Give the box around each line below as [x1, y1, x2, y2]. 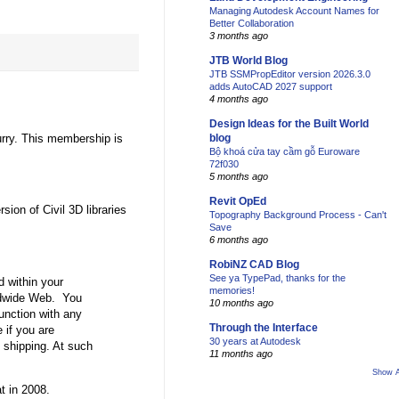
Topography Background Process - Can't [209, 209, 387, 221]
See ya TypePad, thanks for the [209, 273, 346, 284]
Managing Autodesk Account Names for [209, 5, 379, 17]
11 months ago [209, 348, 273, 360]
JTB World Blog [209, 54, 288, 68]
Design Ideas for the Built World [209, 118, 369, 131]
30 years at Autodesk [209, 336, 301, 347]
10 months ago [209, 297, 273, 309]
